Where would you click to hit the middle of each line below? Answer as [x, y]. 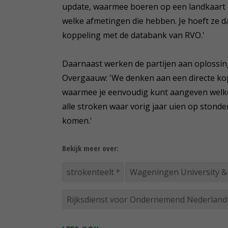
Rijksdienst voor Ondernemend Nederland [147, 199]
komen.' [77, 120]
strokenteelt [90, 172]
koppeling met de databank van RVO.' [133, 35]
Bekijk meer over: [90, 148]
